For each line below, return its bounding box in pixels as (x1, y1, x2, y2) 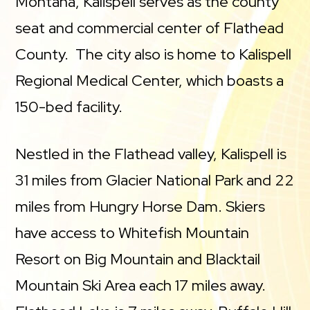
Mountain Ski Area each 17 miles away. (15, 275, 266, 295)
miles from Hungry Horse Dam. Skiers (15, 197, 266, 217)
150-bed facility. (15, 97, 123, 117)
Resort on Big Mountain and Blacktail (15, 249, 261, 269)
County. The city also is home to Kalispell (15, 44, 292, 64)
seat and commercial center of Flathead (15, 18, 284, 38)
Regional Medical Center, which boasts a (15, 71, 284, 91)
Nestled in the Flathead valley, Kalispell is (15, 144, 287, 164)
